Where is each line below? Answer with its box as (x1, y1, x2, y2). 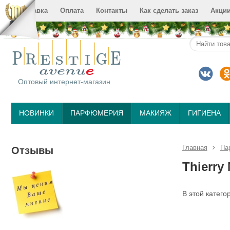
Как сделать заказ (140, 7, 198, 14)
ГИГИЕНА (188, 109, 221, 117)
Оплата (60, 7, 84, 14)
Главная (182, 144, 207, 151)
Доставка (17, 7, 48, 14)
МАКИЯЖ (140, 109, 171, 117)
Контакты (96, 7, 127, 14)
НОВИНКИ (19, 109, 54, 117)
